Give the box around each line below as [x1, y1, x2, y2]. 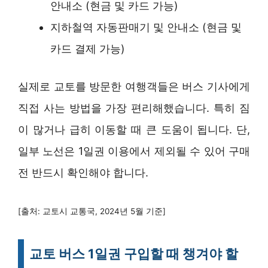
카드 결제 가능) [50, 42, 125, 56]
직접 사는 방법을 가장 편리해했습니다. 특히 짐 [18, 102, 250, 115]
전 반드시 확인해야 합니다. [18, 166, 148, 179]
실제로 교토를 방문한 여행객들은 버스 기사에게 [18, 80, 250, 93]
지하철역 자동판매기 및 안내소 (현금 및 [50, 21, 242, 34]
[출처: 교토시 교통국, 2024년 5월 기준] [18, 206, 166, 217]
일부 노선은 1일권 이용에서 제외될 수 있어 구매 [18, 145, 250, 158]
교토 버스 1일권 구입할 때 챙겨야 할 [29, 246, 238, 262]
